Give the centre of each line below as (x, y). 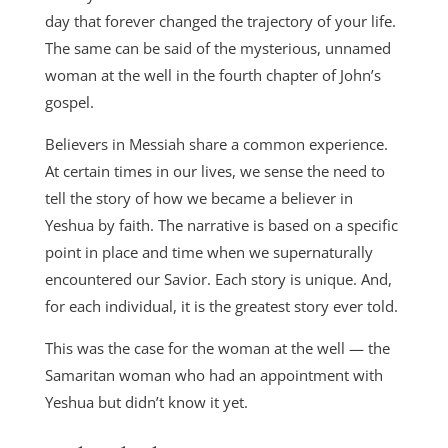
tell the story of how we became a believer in (198, 198)
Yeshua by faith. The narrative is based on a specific (221, 225)
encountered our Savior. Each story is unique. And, (218, 279)
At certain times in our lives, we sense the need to (214, 171)
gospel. (69, 102)
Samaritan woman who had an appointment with (213, 375)
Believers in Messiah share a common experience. (216, 144)
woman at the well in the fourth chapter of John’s (212, 75)
